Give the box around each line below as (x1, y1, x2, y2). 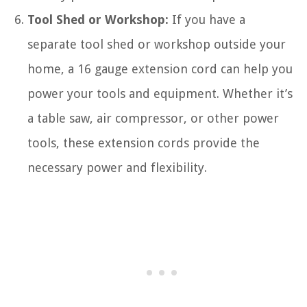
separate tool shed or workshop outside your (27, 37, 286, 51)
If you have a (169, 12, 245, 27)
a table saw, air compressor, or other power (27, 111, 279, 125)
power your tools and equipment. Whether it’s (27, 86, 293, 101)
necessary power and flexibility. (27, 160, 207, 175)
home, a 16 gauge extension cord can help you (27, 62, 293, 76)
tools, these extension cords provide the (27, 136, 260, 150)
